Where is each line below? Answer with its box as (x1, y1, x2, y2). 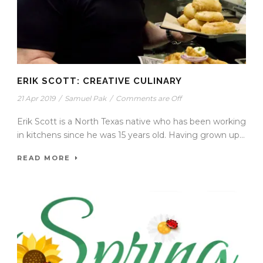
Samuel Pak (65, 94, 106, 103)
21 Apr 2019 (17, 94, 55, 103)
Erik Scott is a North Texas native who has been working (17, 116, 246, 127)
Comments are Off (116, 94, 181, 103)
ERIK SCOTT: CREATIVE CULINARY (17, 76, 182, 86)
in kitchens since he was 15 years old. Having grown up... (17, 130, 245, 140)
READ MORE (17, 154, 70, 162)
